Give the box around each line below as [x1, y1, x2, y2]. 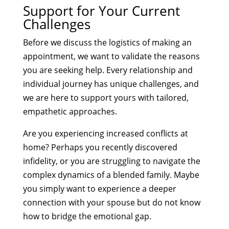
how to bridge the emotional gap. [22, 210, 151, 222]
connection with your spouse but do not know [22, 196, 200, 208]
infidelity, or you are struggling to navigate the [22, 155, 200, 167]
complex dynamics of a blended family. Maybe [22, 169, 199, 180]
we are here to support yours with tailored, [22, 91, 189, 103]
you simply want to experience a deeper [22, 182, 176, 194]
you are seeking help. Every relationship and [22, 64, 193, 76]
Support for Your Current [22, 1, 180, 20]
